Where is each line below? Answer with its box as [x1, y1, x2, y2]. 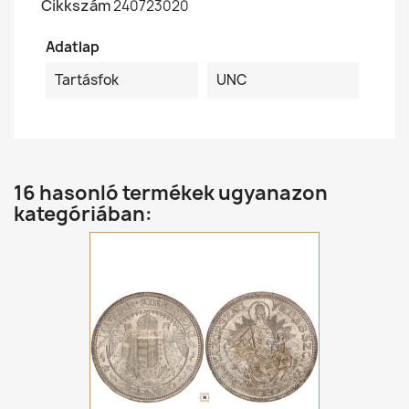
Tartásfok [55, 70, 119, 89]
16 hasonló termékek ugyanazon [14, 180, 328, 206]
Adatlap [46, 37, 100, 57]
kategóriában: [14, 201, 152, 227]
